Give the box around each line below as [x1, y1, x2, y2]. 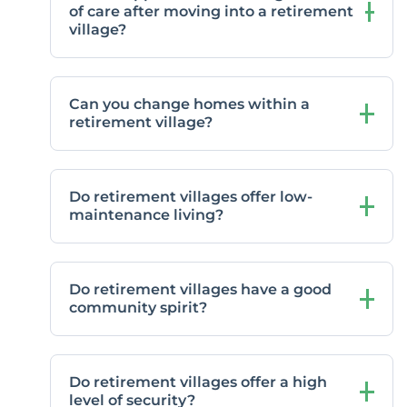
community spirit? [69, 299, 207, 317]
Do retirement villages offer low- [69, 188, 313, 206]
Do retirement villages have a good [69, 281, 332, 299]
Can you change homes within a [69, 95, 310, 114]
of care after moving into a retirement [69, 3, 353, 21]
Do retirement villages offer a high [69, 373, 327, 392]
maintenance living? [69, 206, 223, 224]
